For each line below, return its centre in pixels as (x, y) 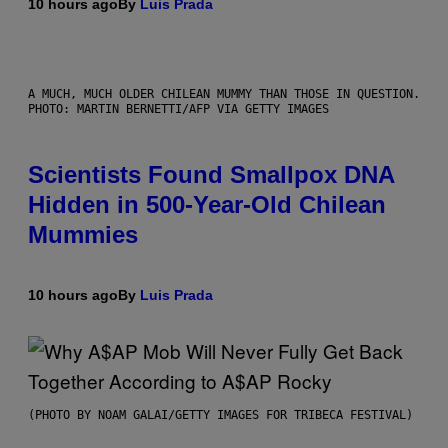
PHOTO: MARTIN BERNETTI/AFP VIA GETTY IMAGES (178, 109)
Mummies (83, 235)
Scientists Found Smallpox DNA (211, 175)
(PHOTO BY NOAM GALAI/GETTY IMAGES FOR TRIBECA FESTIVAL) (220, 415)
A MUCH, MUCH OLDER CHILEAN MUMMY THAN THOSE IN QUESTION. (224, 94)
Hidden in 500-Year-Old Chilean (207, 205)
